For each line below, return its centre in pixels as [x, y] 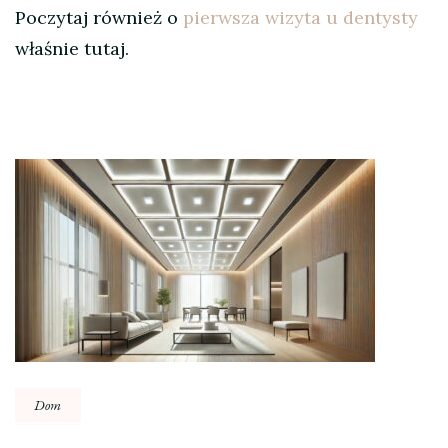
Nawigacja [87, 181]
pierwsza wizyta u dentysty [300, 18]
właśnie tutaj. [72, 49]
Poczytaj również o [99, 18]
